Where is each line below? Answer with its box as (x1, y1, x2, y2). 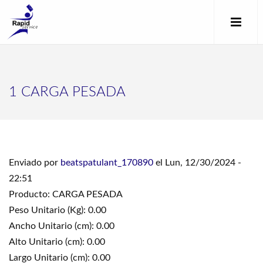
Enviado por (9, 158, 60, 167)
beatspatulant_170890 (60, 158, 153, 167)
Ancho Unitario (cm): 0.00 (9, 221, 114, 231)
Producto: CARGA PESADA (9, 190, 123, 199)
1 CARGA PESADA (9, 85, 126, 99)
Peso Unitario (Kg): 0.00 (9, 205, 106, 215)
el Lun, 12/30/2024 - (153, 158, 241, 167)
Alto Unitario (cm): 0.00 (9, 237, 105, 247)
